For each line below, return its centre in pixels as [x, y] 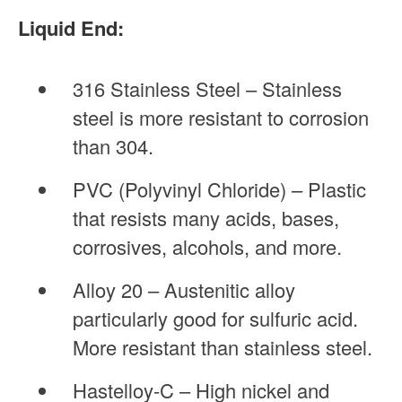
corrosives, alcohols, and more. [207, 246]
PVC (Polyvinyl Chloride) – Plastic [219, 188]
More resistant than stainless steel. [223, 346]
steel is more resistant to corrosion [221, 117]
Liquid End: [71, 27]
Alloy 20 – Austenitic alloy [184, 289]
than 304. [113, 145]
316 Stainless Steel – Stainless [207, 88]
